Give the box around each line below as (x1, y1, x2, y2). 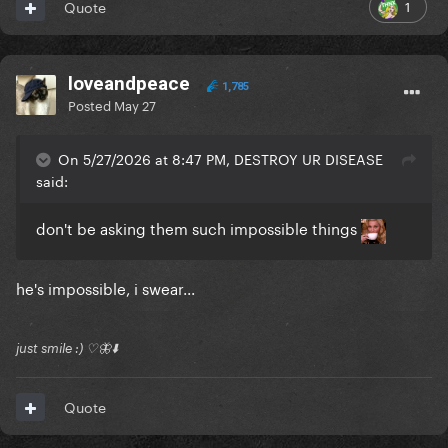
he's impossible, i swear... (16, 274, 195, 299)
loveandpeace (68, 72, 190, 96)
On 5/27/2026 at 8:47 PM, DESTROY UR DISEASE (58, 147, 383, 170)
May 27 (114, 94, 156, 115)
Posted (68, 94, 114, 115)
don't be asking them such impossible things (36, 215, 361, 240)
